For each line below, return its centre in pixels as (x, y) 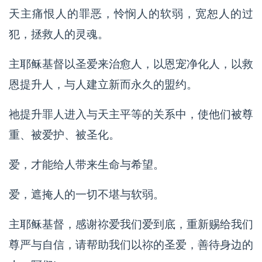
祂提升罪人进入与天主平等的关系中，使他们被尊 (131, 114)
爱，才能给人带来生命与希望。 (87, 165)
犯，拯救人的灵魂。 (59, 34)
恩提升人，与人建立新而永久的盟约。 (103, 85)
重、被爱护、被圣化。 (64, 135)
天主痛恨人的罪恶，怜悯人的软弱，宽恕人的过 (131, 14)
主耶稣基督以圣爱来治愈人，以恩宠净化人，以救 (131, 64)
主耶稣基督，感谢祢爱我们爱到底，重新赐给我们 (131, 224)
